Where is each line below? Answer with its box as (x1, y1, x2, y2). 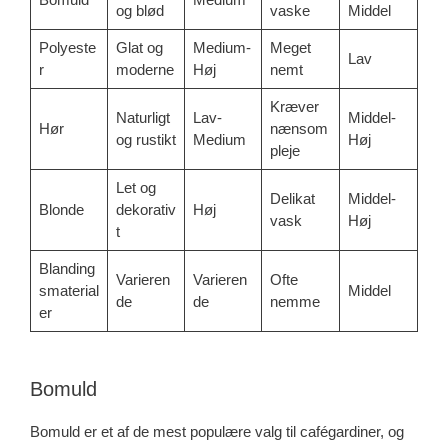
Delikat (269, 189, 315, 207)
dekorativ (115, 200, 176, 218)
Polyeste (38, 38, 96, 56)
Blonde (38, 200, 84, 218)
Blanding (38, 259, 95, 277)
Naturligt (115, 108, 170, 126)
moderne (115, 60, 174, 78)
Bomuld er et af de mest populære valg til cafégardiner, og (30, 422, 404, 440)
